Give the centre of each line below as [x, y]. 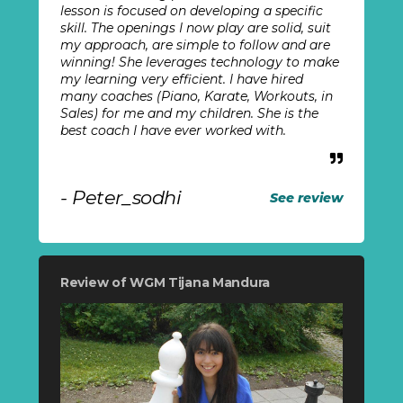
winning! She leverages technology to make [199, 63]
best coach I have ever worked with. [173, 131]
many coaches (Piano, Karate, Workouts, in [196, 97]
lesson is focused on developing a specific [191, 11]
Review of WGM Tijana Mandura [165, 283]
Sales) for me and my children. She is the [189, 114]
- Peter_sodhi [121, 198]
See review [307, 197]
